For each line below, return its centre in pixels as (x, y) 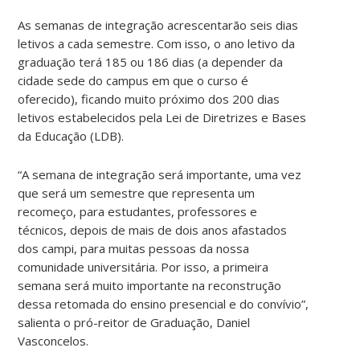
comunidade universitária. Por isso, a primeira (143, 266)
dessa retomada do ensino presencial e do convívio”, (164, 303)
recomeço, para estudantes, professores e (138, 211)
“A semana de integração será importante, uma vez (160, 174)
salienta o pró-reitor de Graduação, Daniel (134, 322)
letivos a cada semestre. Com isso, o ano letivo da (157, 43)
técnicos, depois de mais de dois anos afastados (153, 229)
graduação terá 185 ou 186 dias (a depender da (151, 61)
